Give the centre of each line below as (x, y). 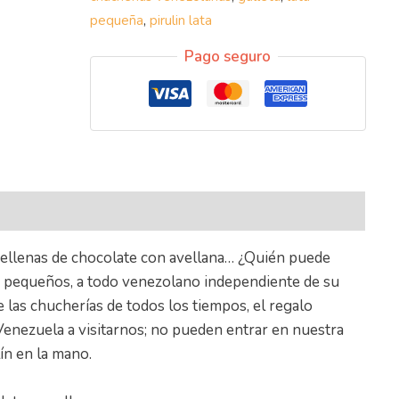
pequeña (116, 21)
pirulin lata (180, 21)
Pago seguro (228, 56)
